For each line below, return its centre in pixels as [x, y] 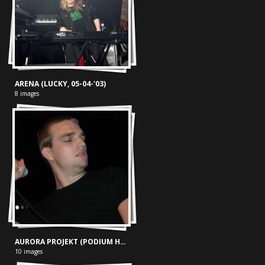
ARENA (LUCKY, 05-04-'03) [60, 83]
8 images [27, 93]
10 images [28, 252]
